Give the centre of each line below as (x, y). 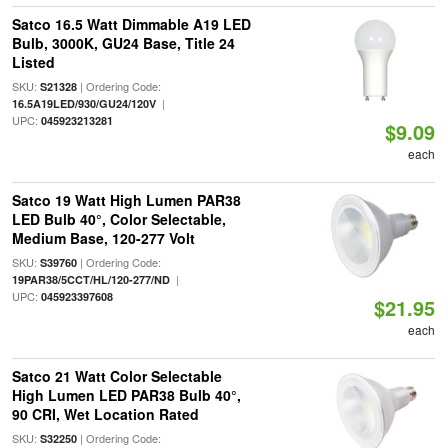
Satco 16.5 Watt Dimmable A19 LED (131, 24)
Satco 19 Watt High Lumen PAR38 (126, 200)
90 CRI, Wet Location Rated (105, 414)
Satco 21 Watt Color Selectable (116, 376)
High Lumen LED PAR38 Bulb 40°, (126, 395)
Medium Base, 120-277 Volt (103, 238)
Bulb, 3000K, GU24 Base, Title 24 (123, 43)
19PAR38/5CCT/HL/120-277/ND (90, 279)
